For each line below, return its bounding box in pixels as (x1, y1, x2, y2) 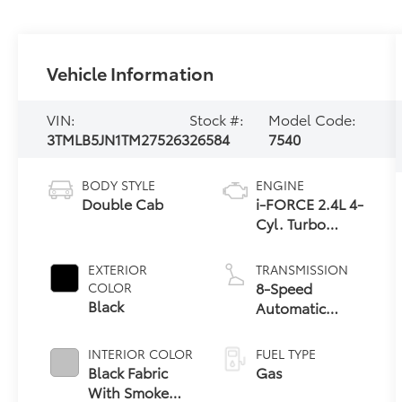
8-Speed (255, 277, 312, 299)
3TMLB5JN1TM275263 (47, 128, 190, 150)
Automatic (255, 297, 326, 319)
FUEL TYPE (255, 345, 316, 363)
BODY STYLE (82, 176, 156, 195)
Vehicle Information (47, 60, 214, 86)
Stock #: (189, 109, 245, 130)
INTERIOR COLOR (88, 345, 194, 363)
